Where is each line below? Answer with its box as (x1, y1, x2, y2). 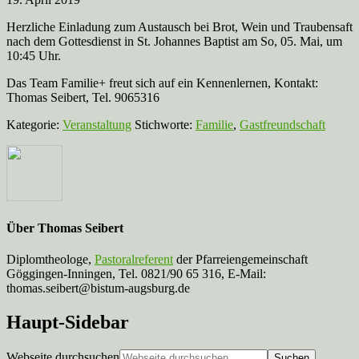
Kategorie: (6, 117, 63, 131)
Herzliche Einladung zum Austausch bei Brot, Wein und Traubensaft (6, 19, 353, 34)
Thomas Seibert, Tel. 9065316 (6, 90, 159, 104)
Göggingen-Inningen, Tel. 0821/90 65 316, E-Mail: (6, 267, 266, 281)
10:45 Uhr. (6, 48, 61, 63)
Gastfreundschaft (240, 117, 325, 131)
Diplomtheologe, (6, 252, 95, 267)
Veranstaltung (63, 117, 131, 131)
